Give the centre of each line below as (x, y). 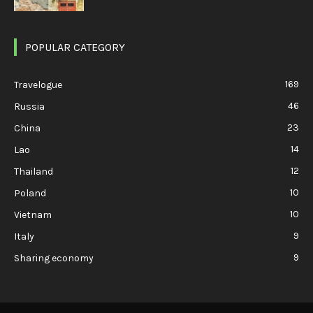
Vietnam (33, 215)
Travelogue (38, 85)
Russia (29, 107)
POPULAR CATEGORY (75, 48)
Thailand (34, 172)
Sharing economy (54, 259)
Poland (30, 194)
